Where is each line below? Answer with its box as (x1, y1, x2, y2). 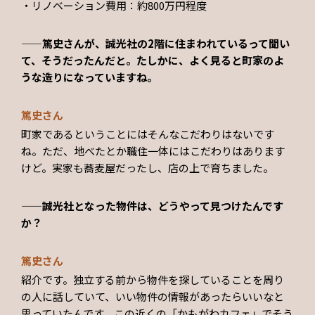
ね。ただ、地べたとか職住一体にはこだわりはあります (21, 143, 285, 159)
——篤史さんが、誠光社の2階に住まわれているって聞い (21, 35, 290, 51)
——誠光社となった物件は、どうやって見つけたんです (21, 198, 283, 214)
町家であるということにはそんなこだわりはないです (21, 127, 274, 142)
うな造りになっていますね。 (21, 69, 157, 84)
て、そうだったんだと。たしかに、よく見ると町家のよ (21, 52, 284, 67)
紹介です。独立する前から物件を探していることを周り (21, 272, 284, 288)
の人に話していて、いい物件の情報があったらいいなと (21, 289, 284, 304)
